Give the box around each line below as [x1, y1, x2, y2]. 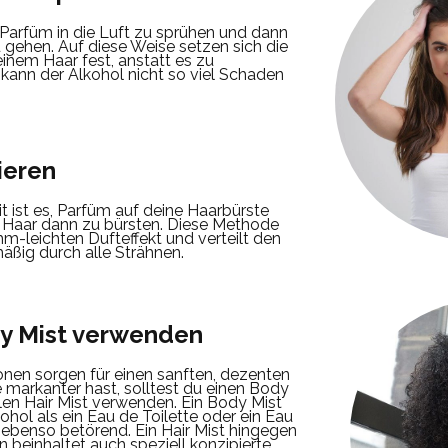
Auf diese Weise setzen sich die [58, 36, 288, 56]
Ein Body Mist [181, 393, 282, 413]
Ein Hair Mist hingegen [135, 421, 297, 441]
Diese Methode [167, 215, 279, 235]
